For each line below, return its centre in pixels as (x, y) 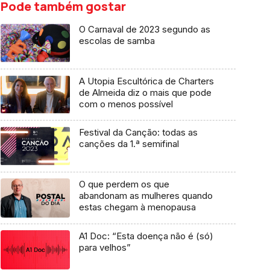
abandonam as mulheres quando (146, 196)
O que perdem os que (124, 184)
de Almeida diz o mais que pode (145, 92)
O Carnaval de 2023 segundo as (144, 29)
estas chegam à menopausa (137, 207)
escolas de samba (117, 41)
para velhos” (105, 247)
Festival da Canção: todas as (138, 133)
